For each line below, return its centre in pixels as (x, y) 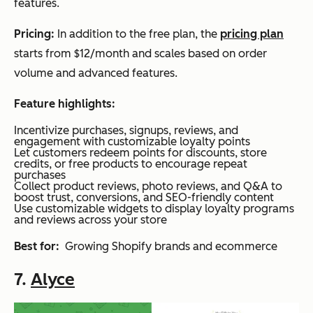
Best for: (38, 246)
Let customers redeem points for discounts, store (140, 152)
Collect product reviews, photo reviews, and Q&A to (148, 186)
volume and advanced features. (96, 73)
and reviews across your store (90, 219)
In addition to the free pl (120, 34)
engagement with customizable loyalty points (132, 141)
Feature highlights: (65, 103)
